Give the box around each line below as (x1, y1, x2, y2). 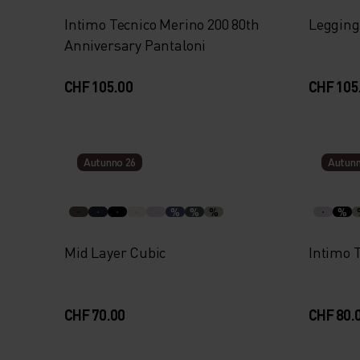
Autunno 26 (84, 154, 137, 170)
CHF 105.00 (64, 77, 133, 96)
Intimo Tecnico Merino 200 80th (64, 14, 260, 33)
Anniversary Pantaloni (64, 35, 207, 54)
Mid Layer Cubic (64, 243, 166, 261)
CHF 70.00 (64, 305, 125, 324)
